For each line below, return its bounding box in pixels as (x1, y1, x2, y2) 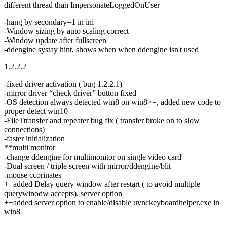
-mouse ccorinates (4, 171, 61, 180)
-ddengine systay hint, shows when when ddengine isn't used (4, 45, 199, 54)
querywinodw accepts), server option (4, 189, 122, 198)
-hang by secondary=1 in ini (4, 18, 94, 27)
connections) (4, 125, 45, 134)
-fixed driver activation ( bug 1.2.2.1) (4, 80, 122, 89)
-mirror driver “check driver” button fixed (4, 89, 136, 98)
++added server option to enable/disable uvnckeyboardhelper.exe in (4, 198, 219, 207)
